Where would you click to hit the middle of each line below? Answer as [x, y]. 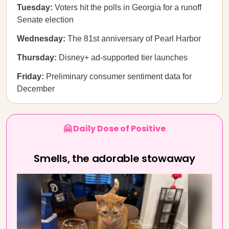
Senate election [45, 20]
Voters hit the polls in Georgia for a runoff [128, 7]
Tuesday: [36, 7]
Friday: [30, 76]
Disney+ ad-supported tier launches [123, 58]
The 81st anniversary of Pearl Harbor [133, 39]
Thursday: [38, 58]
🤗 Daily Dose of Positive [114, 129]
